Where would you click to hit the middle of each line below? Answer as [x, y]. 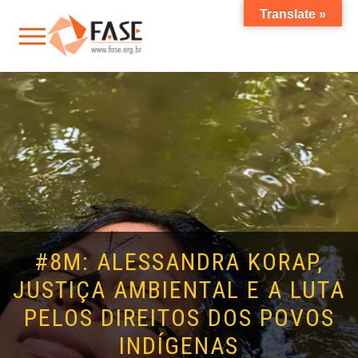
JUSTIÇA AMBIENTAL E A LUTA [179, 290]
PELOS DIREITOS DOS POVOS [179, 318]
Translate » [293, 14]
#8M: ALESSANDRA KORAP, [179, 262]
